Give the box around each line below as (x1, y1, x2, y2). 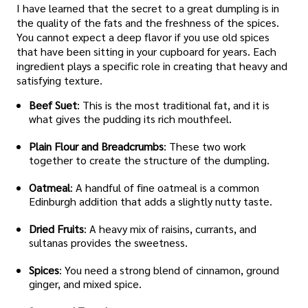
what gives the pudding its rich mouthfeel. (29, 111, 232, 126)
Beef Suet (29, 98, 77, 113)
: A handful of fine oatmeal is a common (70, 180, 259, 195)
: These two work (164, 139, 246, 154)
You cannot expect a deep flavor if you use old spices (16, 30, 269, 45)
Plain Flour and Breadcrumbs (29, 139, 164, 154)
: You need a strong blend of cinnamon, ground (59, 263, 279, 278)
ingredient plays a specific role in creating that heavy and (16, 58, 287, 74)
